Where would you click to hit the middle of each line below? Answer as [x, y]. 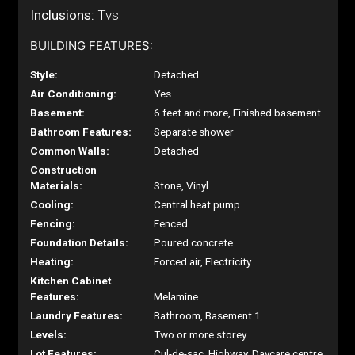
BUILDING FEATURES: [91, 46]
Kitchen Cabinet [70, 281]
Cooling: [52, 204]
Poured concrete [194, 242]
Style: [44, 74]
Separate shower [194, 132]
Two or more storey [200, 334]
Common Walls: [69, 151]
